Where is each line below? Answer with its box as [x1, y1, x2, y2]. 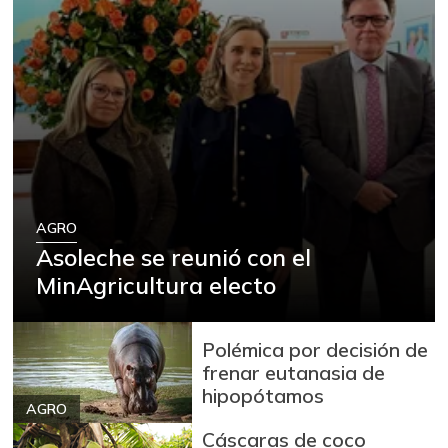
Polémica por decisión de [202, 337, 429, 363]
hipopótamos [202, 383, 325, 409]
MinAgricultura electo [36, 269, 277, 300]
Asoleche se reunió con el [36, 241, 312, 272]
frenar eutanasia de [202, 360, 386, 386]
